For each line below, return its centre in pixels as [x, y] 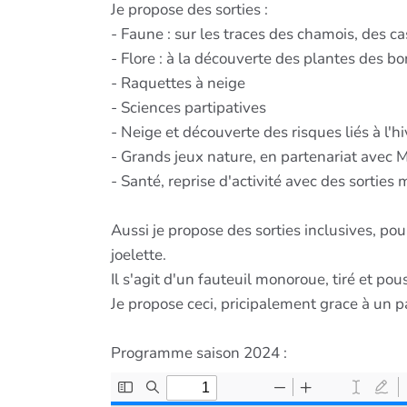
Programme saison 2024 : [199, 352]
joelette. [139, 254]
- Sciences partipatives [189, 107]
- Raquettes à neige [178, 83]
